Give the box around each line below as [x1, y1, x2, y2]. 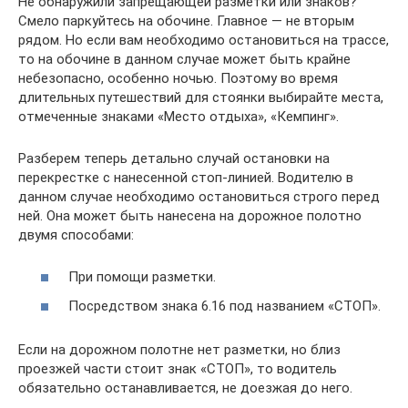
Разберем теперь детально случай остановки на [18, 149, 330, 167]
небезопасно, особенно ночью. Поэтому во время [18, 69, 338, 87]
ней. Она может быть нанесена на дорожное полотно [18, 207, 362, 224]
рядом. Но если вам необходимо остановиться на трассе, [18, 31, 389, 48]
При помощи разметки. [68, 269, 216, 285]
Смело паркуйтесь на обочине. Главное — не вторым [18, 12, 354, 29]
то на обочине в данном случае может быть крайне [18, 50, 351, 67]
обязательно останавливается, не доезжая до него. [18, 379, 352, 396]
